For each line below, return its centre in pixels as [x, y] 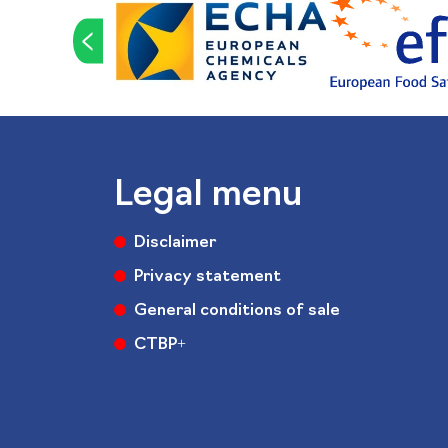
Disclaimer [175, 242]
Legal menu [208, 196]
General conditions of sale [237, 310]
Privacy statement [207, 276]
